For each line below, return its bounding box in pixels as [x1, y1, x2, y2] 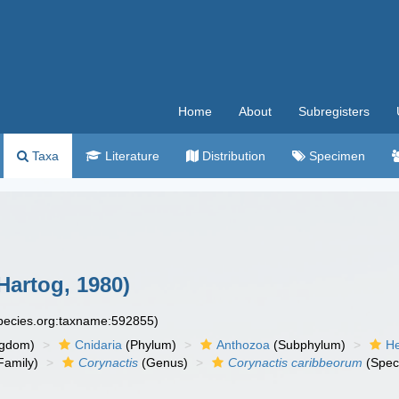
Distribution [199, 149, 265, 163]
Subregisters [298, 104, 370, 118]
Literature [102, 149, 159, 163]
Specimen [305, 149, 365, 163]
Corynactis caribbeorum [228, 355, 363, 370]
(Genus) [138, 355, 189, 370]
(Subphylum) [270, 338, 346, 352]
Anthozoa [216, 338, 271, 352]
